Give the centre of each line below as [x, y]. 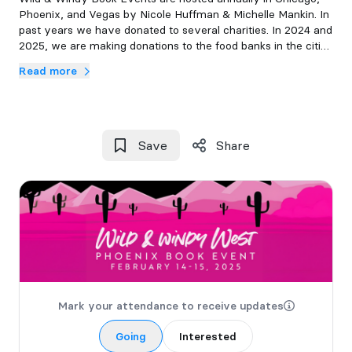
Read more [49, 71]
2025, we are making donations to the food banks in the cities [176, 46]
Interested [208, 336]
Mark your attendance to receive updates [170, 305]
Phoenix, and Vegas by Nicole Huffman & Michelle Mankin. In [174, 14]
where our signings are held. [90, 61]
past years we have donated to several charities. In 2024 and [176, 30]
